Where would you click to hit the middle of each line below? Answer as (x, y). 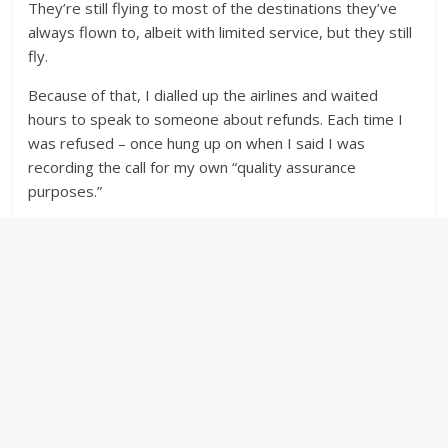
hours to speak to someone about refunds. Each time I (216, 119)
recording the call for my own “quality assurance (192, 167)
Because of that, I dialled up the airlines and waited (203, 95)
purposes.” (65, 191)
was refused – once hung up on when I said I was (197, 143)
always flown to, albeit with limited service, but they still (220, 32)
